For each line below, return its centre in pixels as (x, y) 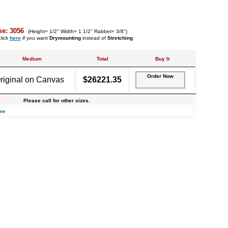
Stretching (120, 38)
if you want (35, 38)
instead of (94, 38)
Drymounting (65, 38)
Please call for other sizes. (56, 101)
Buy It (162, 59)
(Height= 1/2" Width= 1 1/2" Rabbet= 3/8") (78, 31)
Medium (32, 59)
